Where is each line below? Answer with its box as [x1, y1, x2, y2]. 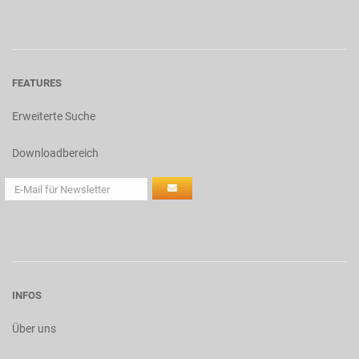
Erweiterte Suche [12, 110, 95, 123]
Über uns [12, 322, 56, 335]
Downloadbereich [12, 147, 99, 159]
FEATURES [12, 77, 62, 89]
